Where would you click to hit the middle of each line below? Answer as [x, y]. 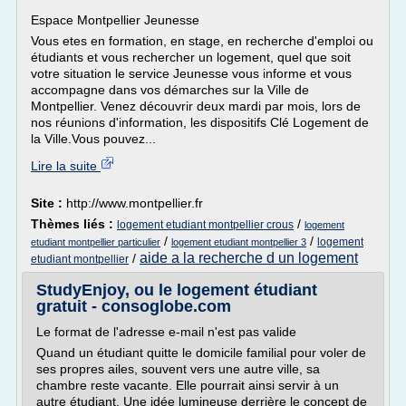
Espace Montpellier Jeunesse [115, 20]
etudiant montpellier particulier [96, 242]
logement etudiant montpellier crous [205, 225]
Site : [48, 203]
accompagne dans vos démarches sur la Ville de [170, 90]
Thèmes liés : [74, 224]
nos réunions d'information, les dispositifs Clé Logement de [200, 122]
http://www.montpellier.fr [135, 203]
